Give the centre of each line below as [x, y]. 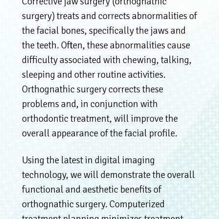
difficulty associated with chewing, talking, [107, 60]
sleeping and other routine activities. [94, 74]
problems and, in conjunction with [90, 104]
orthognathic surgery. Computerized [93, 204]
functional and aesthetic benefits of [91, 189]
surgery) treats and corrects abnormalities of [109, 16]
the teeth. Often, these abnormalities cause [106, 45]
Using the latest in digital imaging [88, 160]
